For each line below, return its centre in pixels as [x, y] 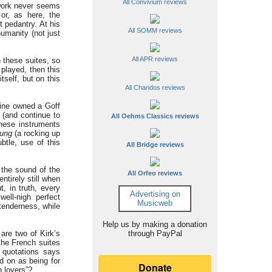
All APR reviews [155, 59]
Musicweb [155, 203]
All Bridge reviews [155, 144]
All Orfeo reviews [155, 173]
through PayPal [155, 233]
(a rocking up [36, 133]
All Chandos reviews [155, 87]
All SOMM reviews [155, 30]
